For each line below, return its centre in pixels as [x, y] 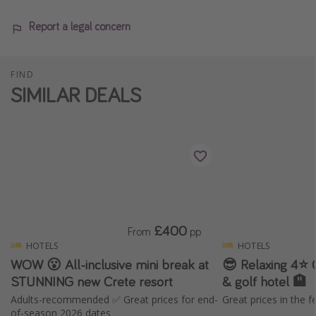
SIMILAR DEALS [76, 95]
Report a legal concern [80, 26]
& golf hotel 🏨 [265, 281]
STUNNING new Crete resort [92, 281]
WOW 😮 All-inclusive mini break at [110, 264]
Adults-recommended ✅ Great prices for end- [114, 299]
